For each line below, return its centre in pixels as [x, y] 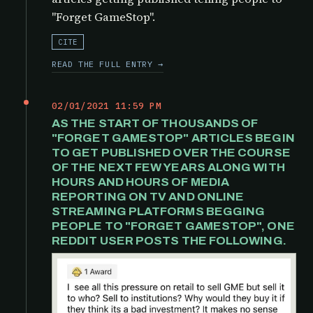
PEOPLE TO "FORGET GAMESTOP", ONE [173, 226]
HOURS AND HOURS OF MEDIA [141, 182]
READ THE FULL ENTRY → [108, 64]
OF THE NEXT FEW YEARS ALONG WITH [168, 167]
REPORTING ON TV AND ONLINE [148, 196]
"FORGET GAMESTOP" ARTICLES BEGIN [173, 138]
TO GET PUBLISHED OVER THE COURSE [171, 152]
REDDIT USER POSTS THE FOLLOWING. [169, 240]
